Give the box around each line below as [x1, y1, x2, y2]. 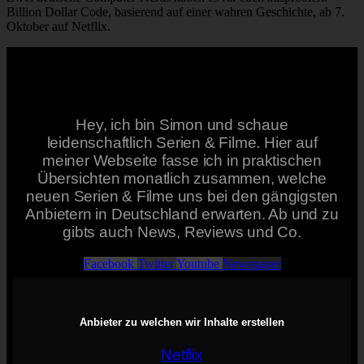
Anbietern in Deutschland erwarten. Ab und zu [25, 206, 339, 223]
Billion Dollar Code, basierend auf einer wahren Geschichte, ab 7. [6, 5, 344, 19]
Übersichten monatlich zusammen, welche [37, 170, 327, 188]
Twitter [136, 257, 174, 271]
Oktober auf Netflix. [6, 19, 110, 34]
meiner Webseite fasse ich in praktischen [42, 152, 322, 170]
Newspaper [222, 257, 281, 271]
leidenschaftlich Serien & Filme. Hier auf [46, 134, 318, 152]
